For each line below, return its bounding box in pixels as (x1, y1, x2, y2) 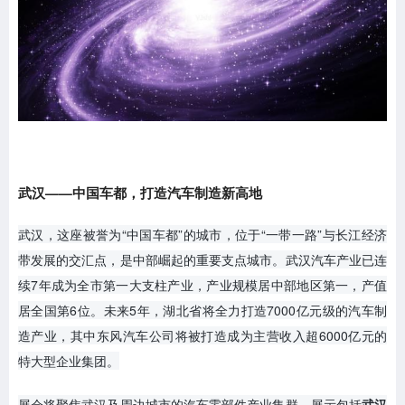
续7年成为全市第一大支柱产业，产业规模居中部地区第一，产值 (18, 275, 387, 294)
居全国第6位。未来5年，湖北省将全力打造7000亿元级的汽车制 (18, 300, 387, 319)
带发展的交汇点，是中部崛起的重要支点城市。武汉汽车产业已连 (18, 250, 387, 268)
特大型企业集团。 (18, 351, 119, 370)
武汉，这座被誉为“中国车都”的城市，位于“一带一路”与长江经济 (18, 224, 387, 243)
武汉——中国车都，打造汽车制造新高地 (18, 182, 262, 202)
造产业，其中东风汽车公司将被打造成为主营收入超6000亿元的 (18, 325, 387, 344)
